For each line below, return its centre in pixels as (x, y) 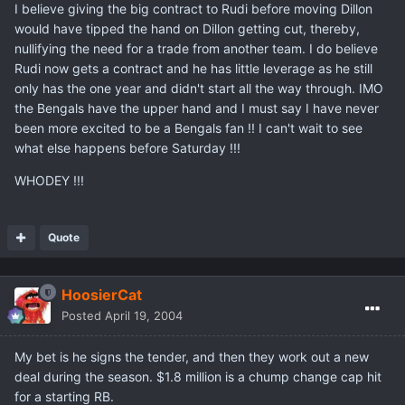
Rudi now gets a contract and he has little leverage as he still (193, 69)
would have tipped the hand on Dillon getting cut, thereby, (187, 29)
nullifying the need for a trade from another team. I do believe (196, 49)
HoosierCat (102, 295)
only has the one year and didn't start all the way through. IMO (199, 89)
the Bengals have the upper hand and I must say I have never (197, 108)
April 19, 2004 (144, 316)
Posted (83, 316)
